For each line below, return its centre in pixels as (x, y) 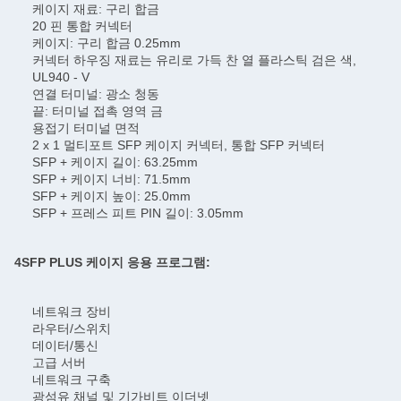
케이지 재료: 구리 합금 (96, 9)
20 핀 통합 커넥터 (82, 26)
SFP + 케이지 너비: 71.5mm (111, 179)
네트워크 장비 (72, 311)
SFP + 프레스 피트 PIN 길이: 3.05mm (138, 213)
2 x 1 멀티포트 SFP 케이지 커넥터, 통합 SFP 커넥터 (179, 145)
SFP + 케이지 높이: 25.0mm (111, 196)
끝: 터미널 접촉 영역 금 (98, 111)
